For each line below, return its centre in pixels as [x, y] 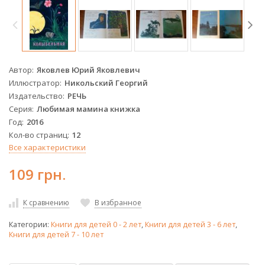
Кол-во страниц [38, 135]
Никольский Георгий [106, 83]
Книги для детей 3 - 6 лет [190, 225]
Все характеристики [47, 147]
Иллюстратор [34, 83]
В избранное [118, 202]
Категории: [30, 225]
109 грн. [37, 174]
